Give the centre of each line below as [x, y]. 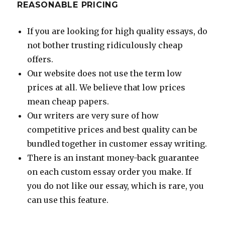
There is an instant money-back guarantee [113, 157]
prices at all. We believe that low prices [106, 87]
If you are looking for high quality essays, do [118, 31]
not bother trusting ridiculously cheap [105, 45]
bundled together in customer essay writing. [117, 143]
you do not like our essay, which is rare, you [116, 186]
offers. [40, 59]
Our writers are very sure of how [93, 115]
